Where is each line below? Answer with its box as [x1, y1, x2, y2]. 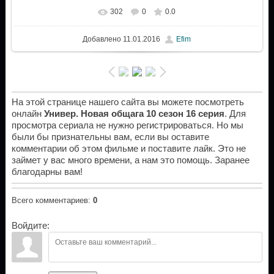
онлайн [11, 109, 44, 119]
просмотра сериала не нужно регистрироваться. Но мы [11, 120, 243, 131]
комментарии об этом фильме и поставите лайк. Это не [11, 144, 246, 154]
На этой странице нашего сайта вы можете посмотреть [11, 97, 244, 108]
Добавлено [83, 34, 122, 43]
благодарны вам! [11, 167, 83, 177]
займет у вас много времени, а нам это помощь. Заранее [11, 155, 250, 166]
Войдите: [11, 221, 50, 231]
